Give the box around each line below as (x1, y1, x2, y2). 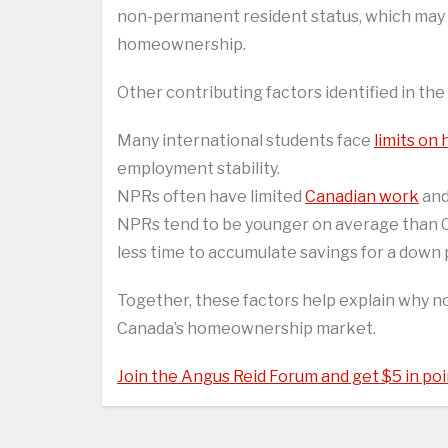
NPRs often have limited (117, 187, 305, 207)
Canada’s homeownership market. (117, 319, 376, 339)
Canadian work (305, 187, 419, 207)
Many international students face (117, 131, 374, 151)
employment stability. (117, 159, 280, 179)
